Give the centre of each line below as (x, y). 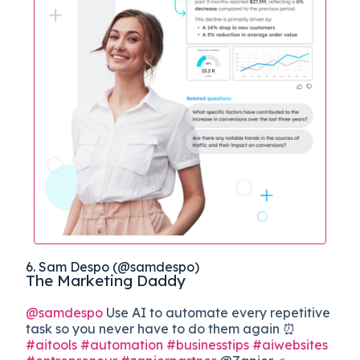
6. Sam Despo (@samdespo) (113, 266)
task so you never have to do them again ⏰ (161, 328)
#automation (122, 344)
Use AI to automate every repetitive (217, 312)
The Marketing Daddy (106, 280)
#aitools (52, 344)
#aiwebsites (290, 344)
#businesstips (208, 344)
